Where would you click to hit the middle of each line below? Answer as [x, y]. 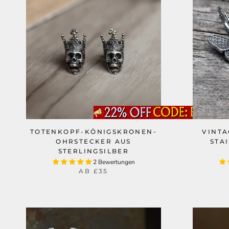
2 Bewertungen [114, 162]
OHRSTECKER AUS [94, 141]
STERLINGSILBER [94, 151]
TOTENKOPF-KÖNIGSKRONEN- [94, 132]
